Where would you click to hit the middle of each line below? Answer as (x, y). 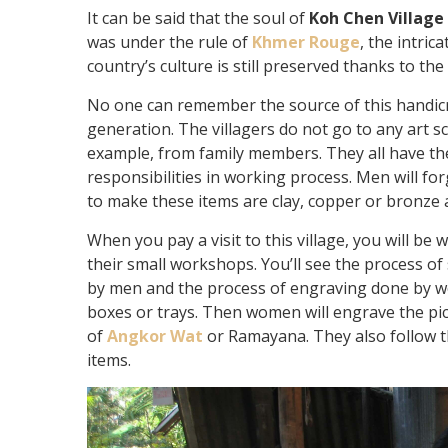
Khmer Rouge (306, 41)
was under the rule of (169, 41)
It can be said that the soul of (198, 17)
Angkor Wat (155, 335)
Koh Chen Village (376, 17)
